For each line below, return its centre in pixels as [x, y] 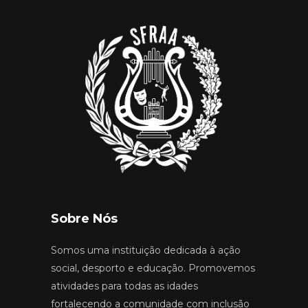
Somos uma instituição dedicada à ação [146, 251]
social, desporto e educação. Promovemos [153, 268]
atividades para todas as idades [124, 286]
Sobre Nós [84, 219]
